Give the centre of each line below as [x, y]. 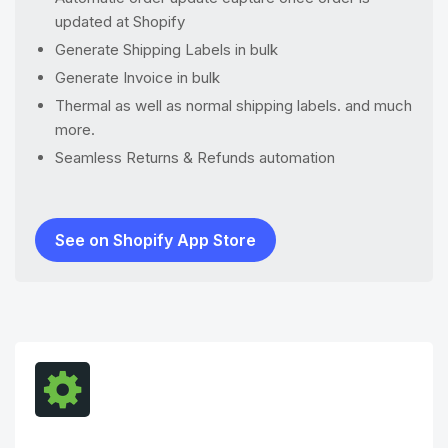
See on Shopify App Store [155, 240]
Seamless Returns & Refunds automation [195, 157]
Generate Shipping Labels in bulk [166, 49]
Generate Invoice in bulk [137, 77]
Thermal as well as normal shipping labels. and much [233, 105]
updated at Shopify [120, 21]
